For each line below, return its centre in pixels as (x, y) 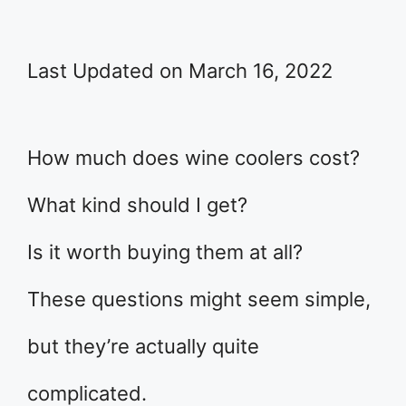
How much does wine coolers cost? (193, 158)
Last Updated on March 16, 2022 (180, 71)
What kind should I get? (137, 205)
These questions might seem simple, (199, 299)
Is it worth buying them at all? (165, 252)
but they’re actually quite (143, 346)
